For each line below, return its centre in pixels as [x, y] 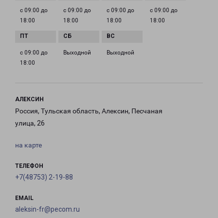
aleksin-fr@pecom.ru [47, 209]
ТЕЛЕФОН [29, 166]
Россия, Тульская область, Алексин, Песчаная [89, 111]
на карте [28, 145]
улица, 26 [30, 123]
